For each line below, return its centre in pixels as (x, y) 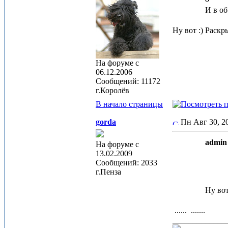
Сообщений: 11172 (128, 81)
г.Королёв (112, 90)
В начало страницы (129, 104)
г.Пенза (108, 172)
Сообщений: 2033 (126, 163)
